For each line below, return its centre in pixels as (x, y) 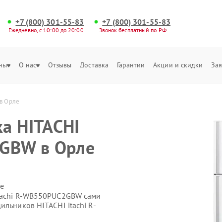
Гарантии (131, 65)
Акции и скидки (178, 65)
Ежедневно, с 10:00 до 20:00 (46, 30)
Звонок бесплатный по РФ (133, 30)
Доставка (94, 65)
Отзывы (60, 65)
